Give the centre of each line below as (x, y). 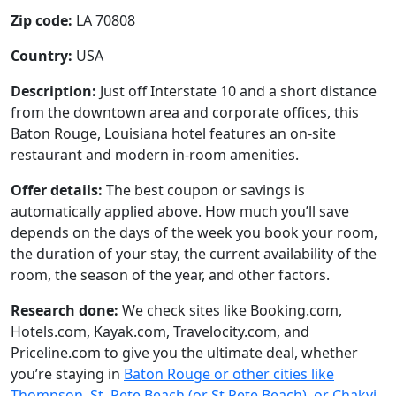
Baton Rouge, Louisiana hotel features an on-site (173, 133)
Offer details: (57, 190)
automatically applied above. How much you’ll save (180, 211)
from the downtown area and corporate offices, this (185, 112)
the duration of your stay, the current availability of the (194, 254)
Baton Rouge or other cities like (229, 374)
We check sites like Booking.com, (230, 310)
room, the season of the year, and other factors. (170, 275)
